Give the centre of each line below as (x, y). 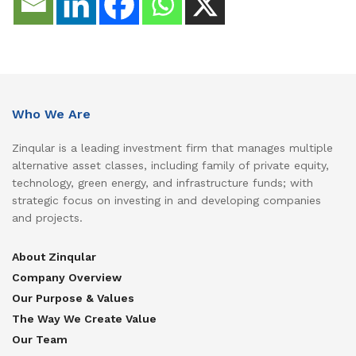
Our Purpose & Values (73, 298)
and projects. (47, 218)
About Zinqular (54, 257)
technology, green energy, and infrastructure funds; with (163, 183)
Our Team (40, 339)
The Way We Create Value (84, 319)
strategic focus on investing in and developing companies (166, 200)
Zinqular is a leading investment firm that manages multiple (172, 148)
